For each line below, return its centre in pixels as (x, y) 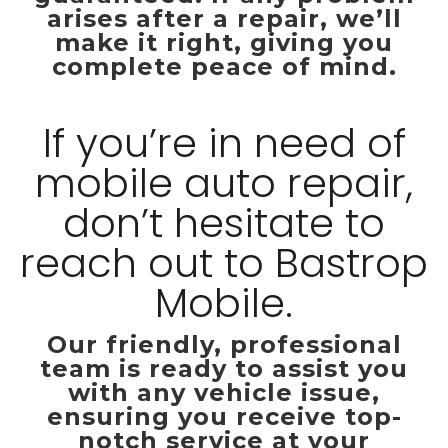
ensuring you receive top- (224, 416)
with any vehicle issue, (224, 392)
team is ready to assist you (224, 368)
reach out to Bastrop (224, 263)
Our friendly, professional (224, 344)
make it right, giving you (224, 42)
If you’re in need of (224, 143)
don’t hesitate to (224, 223)
